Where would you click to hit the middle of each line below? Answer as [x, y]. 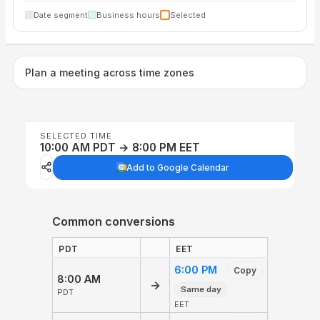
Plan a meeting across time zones [110, 72]
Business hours [128, 15]
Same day [201, 290]
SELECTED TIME [76, 136]
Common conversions [114, 221]
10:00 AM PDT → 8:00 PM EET [120, 147]
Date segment [61, 15]
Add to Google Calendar [178, 167]
